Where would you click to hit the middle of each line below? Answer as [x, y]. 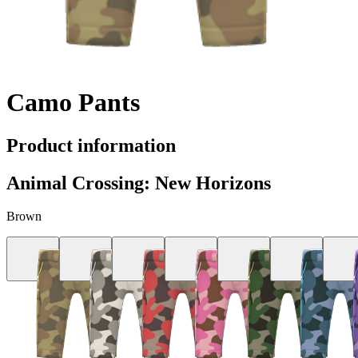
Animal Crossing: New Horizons [139, 183]
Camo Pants [73, 103]
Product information [91, 145]
